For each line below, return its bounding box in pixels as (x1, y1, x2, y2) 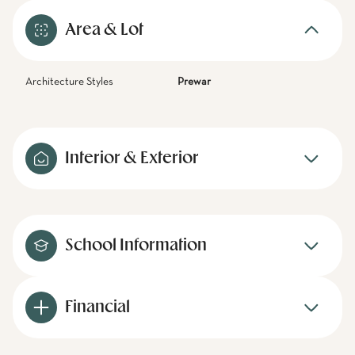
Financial (65, 300, 130, 315)
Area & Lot (65, 22, 143, 38)
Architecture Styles (25, 76, 113, 87)
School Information (65, 238, 207, 254)
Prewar (177, 76, 211, 87)
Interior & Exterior (65, 151, 199, 166)
